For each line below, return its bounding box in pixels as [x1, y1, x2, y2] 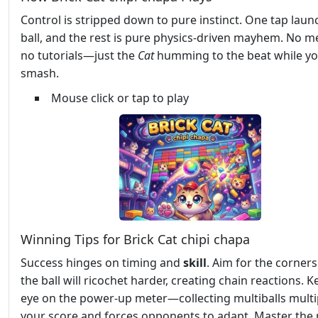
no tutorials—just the [21, 48, 138, 64]
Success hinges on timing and [21, 255, 183, 271]
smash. [21, 65, 59, 82]
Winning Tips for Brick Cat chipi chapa [21, 231, 250, 248]
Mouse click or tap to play [51, 90, 189, 106]
